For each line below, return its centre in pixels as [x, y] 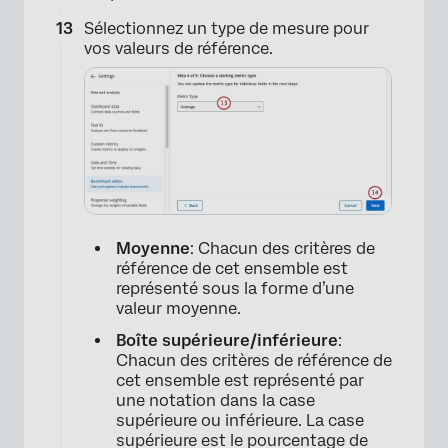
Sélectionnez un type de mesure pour [226, 28]
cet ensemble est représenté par [240, 380]
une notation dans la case [215, 400]
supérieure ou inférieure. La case [240, 420]
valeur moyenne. [178, 308]
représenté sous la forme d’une [235, 288]
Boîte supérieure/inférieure [227, 340]
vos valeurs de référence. [178, 48]
